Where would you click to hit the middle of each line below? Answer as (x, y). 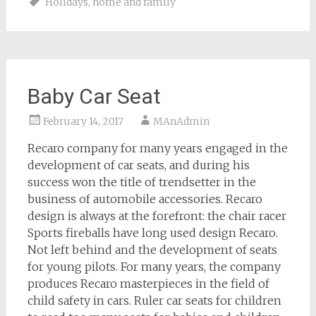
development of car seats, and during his (138, 165)
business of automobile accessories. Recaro (145, 199)
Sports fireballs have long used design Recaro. (152, 233)
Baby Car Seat (94, 96)
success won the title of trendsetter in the (141, 182)
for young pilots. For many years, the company (154, 267)
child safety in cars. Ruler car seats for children (154, 300)
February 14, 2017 (83, 121)
